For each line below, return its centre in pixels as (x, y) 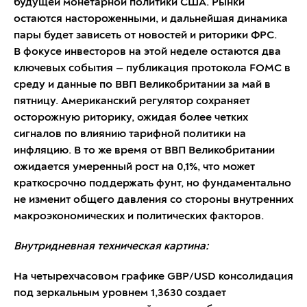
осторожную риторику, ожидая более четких (131, 118)
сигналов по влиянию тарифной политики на (130, 134)
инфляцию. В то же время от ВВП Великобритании (144, 150)
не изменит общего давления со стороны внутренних (153, 200)
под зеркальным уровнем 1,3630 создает (120, 293)
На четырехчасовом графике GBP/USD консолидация (153, 277)
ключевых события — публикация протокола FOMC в (152, 68)
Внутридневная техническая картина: (111, 246)
